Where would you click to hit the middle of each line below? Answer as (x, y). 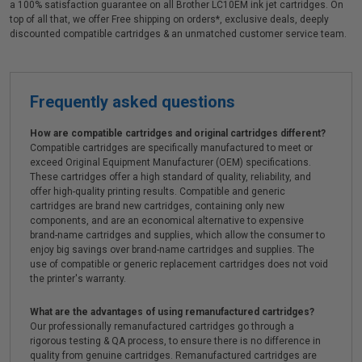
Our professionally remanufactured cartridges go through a (162, 326)
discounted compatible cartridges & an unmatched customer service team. (178, 34)
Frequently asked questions (133, 102)
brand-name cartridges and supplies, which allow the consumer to (177, 235)
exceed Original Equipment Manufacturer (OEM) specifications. (170, 162)
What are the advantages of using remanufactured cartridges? (172, 312)
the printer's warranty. (78, 279)
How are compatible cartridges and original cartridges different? (178, 133)
